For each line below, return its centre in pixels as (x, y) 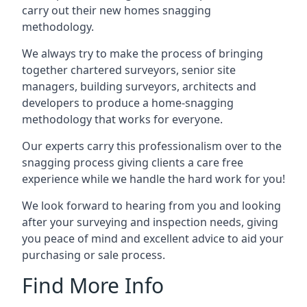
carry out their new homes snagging (116, 10)
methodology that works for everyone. (122, 119)
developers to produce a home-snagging (128, 102)
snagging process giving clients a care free (133, 162)
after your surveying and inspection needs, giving (150, 222)
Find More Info (93, 285)
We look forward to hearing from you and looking (151, 205)
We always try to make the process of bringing (143, 53)
